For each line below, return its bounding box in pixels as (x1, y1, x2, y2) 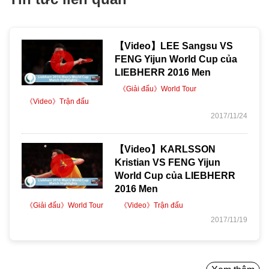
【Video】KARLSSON (115, 144, 216, 154)
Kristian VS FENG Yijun (115, 157, 220, 168)
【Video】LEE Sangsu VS (115, 40, 233, 51)
